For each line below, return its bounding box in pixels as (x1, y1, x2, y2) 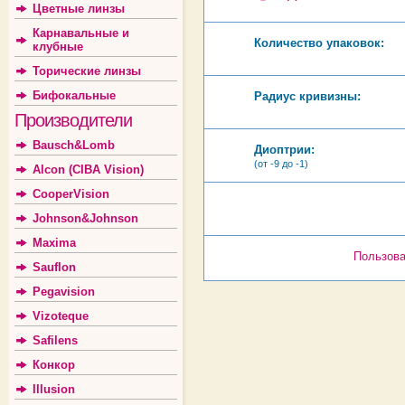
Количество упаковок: (254, 36, 384, 50)
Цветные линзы (33, 2, 125, 15)
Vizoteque (33, 309, 89, 323)
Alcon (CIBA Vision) (33, 163, 144, 176)
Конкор (33, 358, 75, 372)
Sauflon (33, 260, 76, 274)
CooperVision (33, 187, 109, 201)
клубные (33, 40, 83, 53)
